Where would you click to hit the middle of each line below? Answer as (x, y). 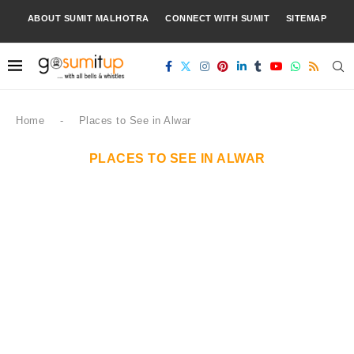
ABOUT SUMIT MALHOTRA (88, 18)
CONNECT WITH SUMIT (218, 18)
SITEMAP (306, 18)
